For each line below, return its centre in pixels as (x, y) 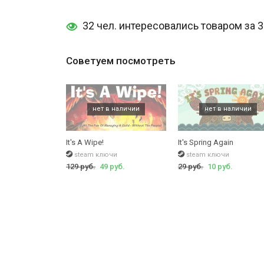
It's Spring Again (206, 142)
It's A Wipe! (85, 142)
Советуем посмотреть (121, 60)
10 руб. (220, 166)
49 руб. (112, 166)
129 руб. (81, 166)
